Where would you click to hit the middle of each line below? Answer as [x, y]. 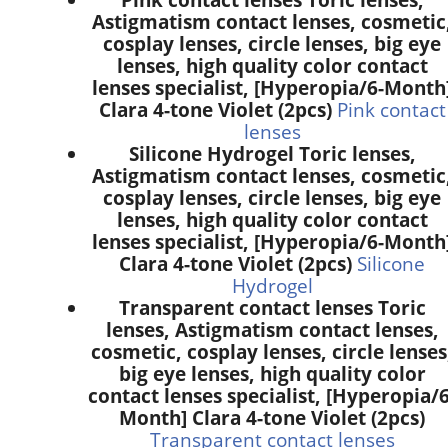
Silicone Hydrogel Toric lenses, [272, 154]
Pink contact [391, 110]
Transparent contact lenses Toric [272, 308]
